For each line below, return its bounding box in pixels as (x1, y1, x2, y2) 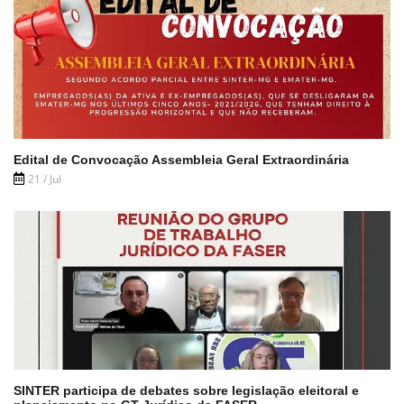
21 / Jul (28, 171, 61, 187)
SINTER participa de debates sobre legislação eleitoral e (14, 383, 359, 398)
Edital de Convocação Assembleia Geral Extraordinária (14, 152, 349, 167)
